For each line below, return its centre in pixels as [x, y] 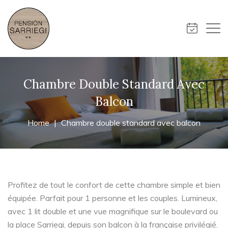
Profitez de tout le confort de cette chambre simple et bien [114, 185]
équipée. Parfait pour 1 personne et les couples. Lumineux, [112, 198]
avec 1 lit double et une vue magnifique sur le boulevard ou [113, 211]
